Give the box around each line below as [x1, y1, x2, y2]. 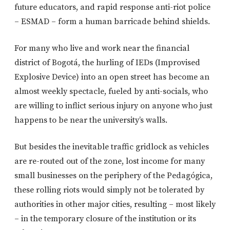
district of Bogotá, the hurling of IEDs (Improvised [14, 57, 200, 68]
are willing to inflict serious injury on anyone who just [14, 101, 213, 111]
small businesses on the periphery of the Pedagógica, [14, 170, 213, 181]
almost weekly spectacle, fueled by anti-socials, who [14, 86, 208, 97]
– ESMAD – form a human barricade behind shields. [14, 16, 210, 27]
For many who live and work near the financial [14, 43, 189, 54]
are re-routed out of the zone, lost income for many [14, 156, 205, 167]
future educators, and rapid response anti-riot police [14, 2, 210, 13]
